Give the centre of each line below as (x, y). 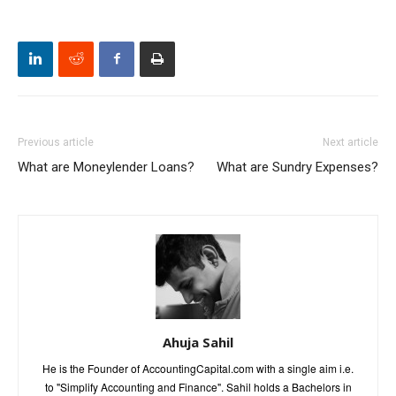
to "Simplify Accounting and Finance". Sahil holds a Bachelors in (198, 386)
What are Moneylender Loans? (106, 167)
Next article (350, 142)
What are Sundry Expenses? (297, 167)
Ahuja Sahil (198, 342)
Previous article (56, 142)
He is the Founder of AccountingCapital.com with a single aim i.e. (198, 368)
